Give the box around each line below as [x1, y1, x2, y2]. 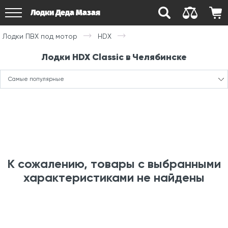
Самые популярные [8, 75, 64, 82]
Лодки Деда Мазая [31, 8, 100, 17]
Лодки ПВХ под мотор [3, 32, 77, 40]
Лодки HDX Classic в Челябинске [41, 51, 187, 63]
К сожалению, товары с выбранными [7, 156, 221, 171]
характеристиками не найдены [23, 170, 205, 185]
